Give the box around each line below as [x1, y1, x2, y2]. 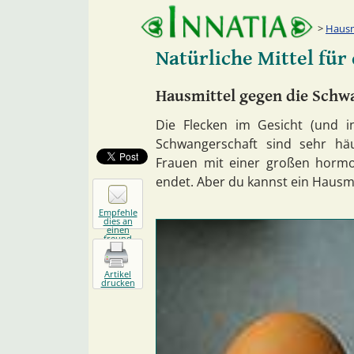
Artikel [104, 268, 131, 281]
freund [104, 232, 132, 244]
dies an [103, 214, 133, 227]
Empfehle [98, 205, 137, 218]
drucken [100, 277, 135, 289]
